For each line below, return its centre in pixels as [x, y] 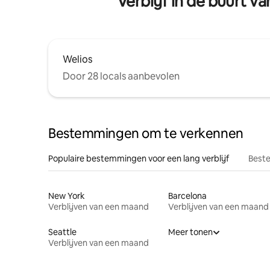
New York [67, 196]
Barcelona [187, 196]
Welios [77, 59]
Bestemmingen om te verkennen [146, 133]
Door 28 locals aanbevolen [121, 76]
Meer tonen [190, 232]
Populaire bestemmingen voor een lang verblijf [139, 159]
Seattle [62, 232]
